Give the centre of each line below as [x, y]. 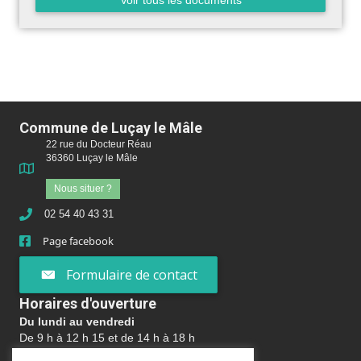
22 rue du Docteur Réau [99, 144]
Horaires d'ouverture [88, 304]
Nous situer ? [83, 188]
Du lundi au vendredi [79, 322]
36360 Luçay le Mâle [92, 158]
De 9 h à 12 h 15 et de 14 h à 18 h [107, 338]
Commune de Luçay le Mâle [111, 127]
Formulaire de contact [132, 274]
